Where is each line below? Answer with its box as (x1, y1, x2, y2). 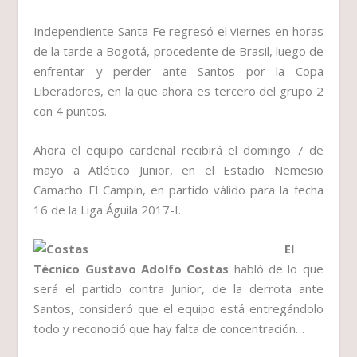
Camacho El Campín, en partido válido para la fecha (33, 182, 324, 198)
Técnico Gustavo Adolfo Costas (33, 261, 234, 277)
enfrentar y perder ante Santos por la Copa (33, 63, 324, 80)
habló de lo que (233, 261, 324, 277)
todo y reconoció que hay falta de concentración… (33, 320, 305, 337)
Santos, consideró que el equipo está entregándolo (33, 300, 324, 317)
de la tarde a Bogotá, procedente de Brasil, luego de (33, 43, 324, 60)
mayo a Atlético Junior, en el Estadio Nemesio (33, 162, 324, 178)
